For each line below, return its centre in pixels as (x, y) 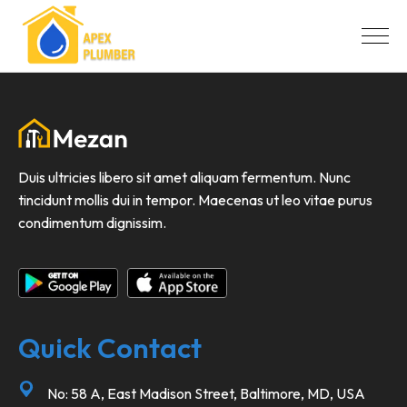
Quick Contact (110, 347)
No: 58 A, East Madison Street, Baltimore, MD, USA (206, 394)
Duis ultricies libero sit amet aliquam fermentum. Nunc (184, 178)
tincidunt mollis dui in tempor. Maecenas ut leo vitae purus (195, 200)
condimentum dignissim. (94, 223)
